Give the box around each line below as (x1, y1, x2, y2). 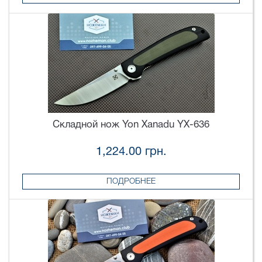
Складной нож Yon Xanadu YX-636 (53, 120, 209, 130)
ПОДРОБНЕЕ (106, 177, 156, 185)
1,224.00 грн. (95, 146, 167, 157)
